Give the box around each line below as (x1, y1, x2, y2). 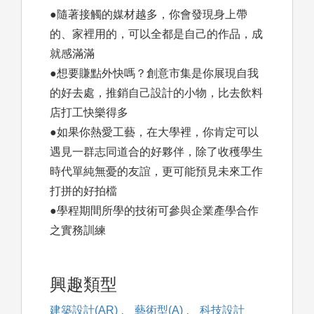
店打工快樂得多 (50, 107, 128, 119)
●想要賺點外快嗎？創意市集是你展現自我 (50, 67, 259, 80)
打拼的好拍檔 (50, 185, 117, 198)
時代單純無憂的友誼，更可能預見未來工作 (50, 165, 263, 178)
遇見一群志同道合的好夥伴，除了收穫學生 (50, 146, 263, 158)
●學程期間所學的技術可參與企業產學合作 (50, 205, 259, 217)
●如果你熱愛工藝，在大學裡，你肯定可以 (50, 126, 259, 139)
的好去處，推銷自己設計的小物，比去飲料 (50, 87, 263, 100)
